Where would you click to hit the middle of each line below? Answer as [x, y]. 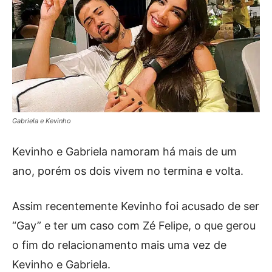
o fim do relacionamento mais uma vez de [119, 245]
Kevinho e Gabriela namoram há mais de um [124, 151]
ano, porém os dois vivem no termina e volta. [128, 171]
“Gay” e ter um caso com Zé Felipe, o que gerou [134, 225]
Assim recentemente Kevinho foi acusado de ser [136, 206]
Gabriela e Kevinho [42, 121]
